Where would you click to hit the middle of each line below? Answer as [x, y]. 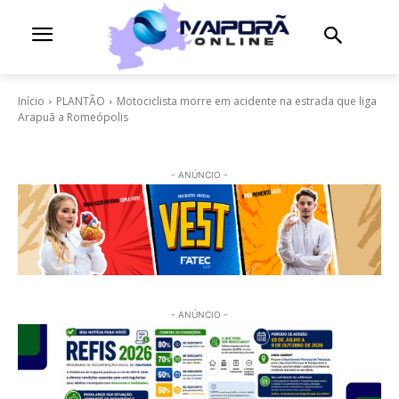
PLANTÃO [81, 101]
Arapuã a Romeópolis [73, 117]
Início [31, 101]
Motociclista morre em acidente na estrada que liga [247, 101]
